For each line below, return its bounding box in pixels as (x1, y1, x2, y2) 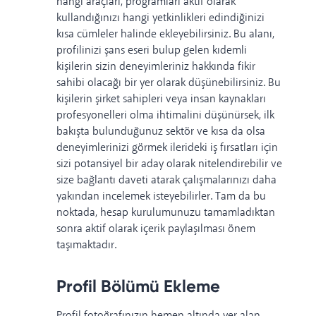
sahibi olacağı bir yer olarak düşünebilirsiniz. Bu (56, 75, 281, 91)
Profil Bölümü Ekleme (56, 276, 220, 297)
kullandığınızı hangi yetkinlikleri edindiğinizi (56, 11, 265, 26)
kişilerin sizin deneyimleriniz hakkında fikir (56, 59, 255, 75)
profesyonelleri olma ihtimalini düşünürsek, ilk (56, 108, 274, 123)
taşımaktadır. (56, 238, 118, 253)
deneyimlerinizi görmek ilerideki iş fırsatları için (56, 140, 278, 156)
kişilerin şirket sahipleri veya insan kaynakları (56, 92, 266, 107)
